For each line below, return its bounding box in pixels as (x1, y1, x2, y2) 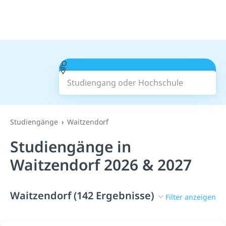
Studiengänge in (10, 136, 131, 157)
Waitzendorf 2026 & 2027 (10, 154, 192, 175)
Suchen (123, 71, 152, 82)
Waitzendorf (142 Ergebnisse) (10, 189, 154, 202)
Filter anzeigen (165, 192, 216, 202)
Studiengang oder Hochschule (67, 59, 183, 70)
